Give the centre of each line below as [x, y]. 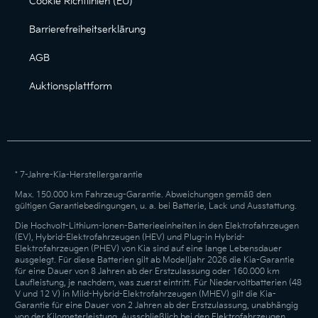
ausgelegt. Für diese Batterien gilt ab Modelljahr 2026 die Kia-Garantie [154, 261]
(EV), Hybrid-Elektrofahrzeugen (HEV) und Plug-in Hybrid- [130, 238]
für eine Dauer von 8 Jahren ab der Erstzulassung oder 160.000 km [147, 272]
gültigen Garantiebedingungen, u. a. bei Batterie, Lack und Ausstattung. [155, 207]
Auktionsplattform [70, 87]
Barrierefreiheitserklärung [87, 30]
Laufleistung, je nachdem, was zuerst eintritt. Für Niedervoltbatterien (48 [158, 283]
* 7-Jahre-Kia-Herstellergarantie [78, 175]
